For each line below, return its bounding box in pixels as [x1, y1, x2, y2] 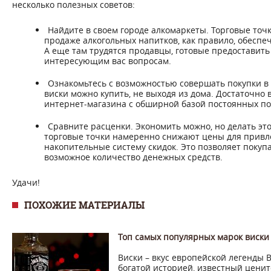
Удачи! [12, 177, 40, 188]
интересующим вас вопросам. [44, 55, 171, 67]
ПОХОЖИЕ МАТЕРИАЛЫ [24, 198, 145, 212]
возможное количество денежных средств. [44, 151, 223, 163]
